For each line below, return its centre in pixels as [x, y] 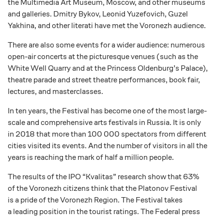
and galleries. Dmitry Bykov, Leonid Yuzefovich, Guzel [98, 14]
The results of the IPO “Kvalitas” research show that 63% [103, 176]
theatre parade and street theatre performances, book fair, [104, 79]
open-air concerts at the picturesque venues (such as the [103, 56]
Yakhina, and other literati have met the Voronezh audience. [107, 25]
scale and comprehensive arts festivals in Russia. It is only [104, 122]
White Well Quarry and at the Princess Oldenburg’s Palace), [108, 68]
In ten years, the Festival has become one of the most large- [107, 110]
